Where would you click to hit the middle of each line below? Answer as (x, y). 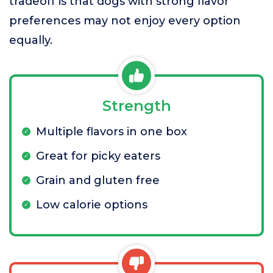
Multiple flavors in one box (112, 132)
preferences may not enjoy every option (125, 21)
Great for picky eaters (98, 156)
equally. (31, 40)
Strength (136, 106)
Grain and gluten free (98, 180)
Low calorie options (92, 205)
